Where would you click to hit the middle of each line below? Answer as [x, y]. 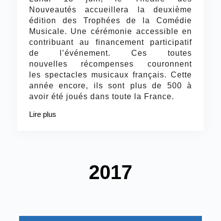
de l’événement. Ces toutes [110, 53]
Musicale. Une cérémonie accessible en [110, 32]
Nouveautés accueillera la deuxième [110, 10]
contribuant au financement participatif [110, 42]
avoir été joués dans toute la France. [101, 97]
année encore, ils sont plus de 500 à [110, 86]
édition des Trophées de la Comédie [110, 21]
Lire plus [42, 114]
